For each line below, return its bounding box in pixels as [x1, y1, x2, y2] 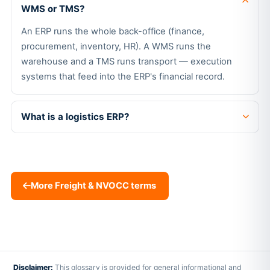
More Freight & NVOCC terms [31, 180, 157, 192]
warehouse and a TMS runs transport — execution [20, 56, 232, 67]
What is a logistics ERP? [20, 111, 130, 123]
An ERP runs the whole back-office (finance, [20, 26, 204, 37]
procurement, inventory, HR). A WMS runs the [20, 41, 211, 52]
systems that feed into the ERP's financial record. [20, 71, 225, 83]
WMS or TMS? [20, 2, 85, 14]
